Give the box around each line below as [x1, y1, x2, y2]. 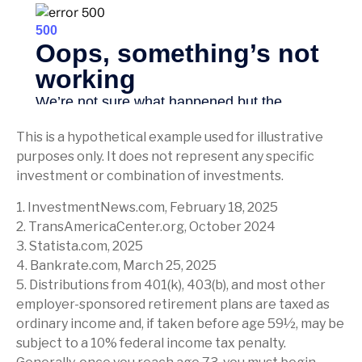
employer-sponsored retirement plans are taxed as [16, 297, 330, 313]
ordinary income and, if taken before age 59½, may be [16, 316, 344, 332]
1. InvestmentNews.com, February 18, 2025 [16, 200, 278, 216]
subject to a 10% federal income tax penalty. [16, 335, 286, 351]
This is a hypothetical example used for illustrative [16, 129, 323, 145]
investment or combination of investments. [16, 168, 284, 184]
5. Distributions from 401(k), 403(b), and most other [16, 277, 326, 293]
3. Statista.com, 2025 [16, 238, 143, 255]
